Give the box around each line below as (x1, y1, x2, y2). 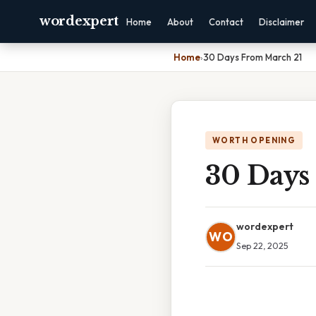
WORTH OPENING (212, 135, 296, 145)
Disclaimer (259, 16, 304, 28)
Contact (209, 16, 243, 28)
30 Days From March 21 (203, 51, 302, 63)
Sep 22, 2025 (236, 240, 288, 251)
